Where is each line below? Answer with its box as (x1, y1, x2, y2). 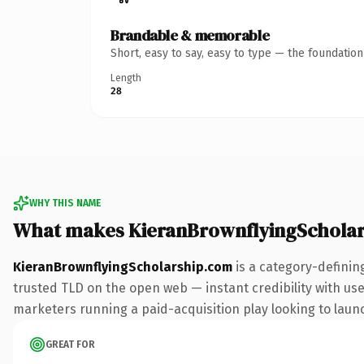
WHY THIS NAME (29, 197, 101, 209)
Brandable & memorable (110, 24, 270, 45)
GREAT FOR (45, 338, 95, 350)
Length (110, 71, 141, 84)
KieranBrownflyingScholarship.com (13, 258, 232, 275)
